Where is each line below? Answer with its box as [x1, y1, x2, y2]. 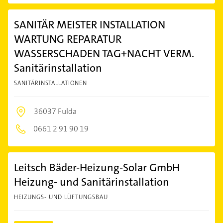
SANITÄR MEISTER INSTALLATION [14, 17, 165, 32]
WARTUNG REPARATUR [14, 31, 121, 46]
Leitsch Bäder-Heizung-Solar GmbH [14, 160, 180, 175]
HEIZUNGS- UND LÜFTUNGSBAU [14, 193, 108, 201]
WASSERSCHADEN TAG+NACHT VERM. [14, 46, 194, 61]
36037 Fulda [34, 106, 77, 116]
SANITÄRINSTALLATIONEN [14, 79, 87, 87]
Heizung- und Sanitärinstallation [14, 174, 169, 189]
